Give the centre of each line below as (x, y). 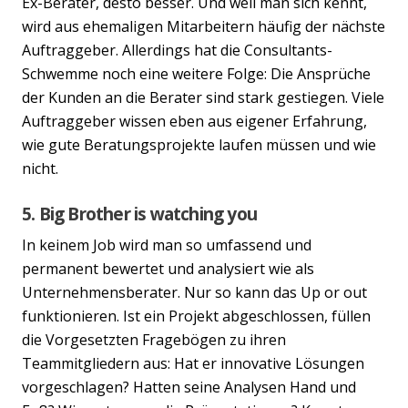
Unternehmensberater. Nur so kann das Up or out (194, 292)
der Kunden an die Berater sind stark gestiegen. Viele (203, 97)
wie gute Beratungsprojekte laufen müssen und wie (199, 144)
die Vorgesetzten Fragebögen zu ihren (154, 339)
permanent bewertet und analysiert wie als (168, 268)
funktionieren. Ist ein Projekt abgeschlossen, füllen (196, 316)
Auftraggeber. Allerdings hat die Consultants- (177, 50)
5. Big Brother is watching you (139, 213)
